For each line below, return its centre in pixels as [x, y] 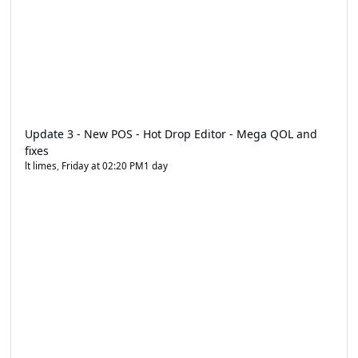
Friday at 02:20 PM [102, 165]
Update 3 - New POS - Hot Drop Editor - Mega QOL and [171, 133]
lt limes [40, 165]
